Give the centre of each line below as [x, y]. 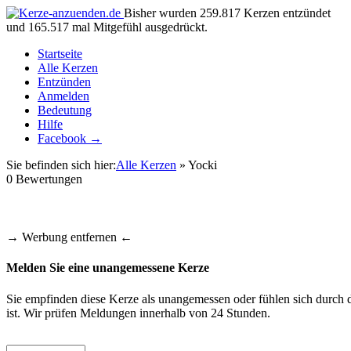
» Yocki [197, 165]
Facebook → [70, 138]
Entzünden [64, 82]
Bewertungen [47, 179]
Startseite [60, 54]
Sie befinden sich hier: [61, 165]
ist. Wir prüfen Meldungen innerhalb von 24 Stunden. [138, 313]
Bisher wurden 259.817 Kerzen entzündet [227, 13]
